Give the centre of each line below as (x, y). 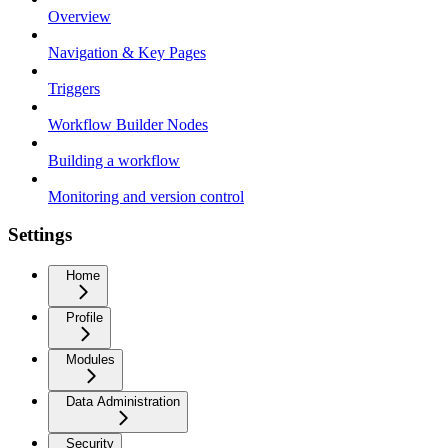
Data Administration (123, 401)
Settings (40, 235)
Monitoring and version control (146, 196)
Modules (90, 359)
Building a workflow (114, 160)
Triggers (74, 88)
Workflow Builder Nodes (128, 124)
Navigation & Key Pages (127, 52)
